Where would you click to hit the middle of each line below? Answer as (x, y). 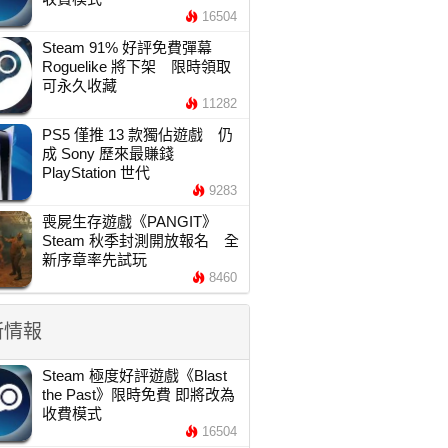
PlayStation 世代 (95, 172)
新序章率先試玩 (94, 259)
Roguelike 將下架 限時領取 (136, 66)
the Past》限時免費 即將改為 (138, 394)
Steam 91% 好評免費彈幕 (126, 47)
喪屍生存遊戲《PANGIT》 (129, 221)
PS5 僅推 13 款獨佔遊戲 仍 (137, 134)
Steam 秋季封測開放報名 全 (140, 240)
